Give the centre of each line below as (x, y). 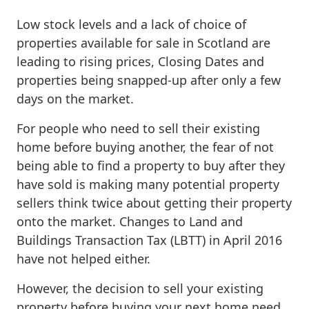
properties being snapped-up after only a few (149, 80)
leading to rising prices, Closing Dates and (140, 61)
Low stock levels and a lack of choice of (131, 24)
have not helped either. (83, 258)
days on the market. (75, 98)
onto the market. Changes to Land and (130, 221)
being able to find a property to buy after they (151, 165)
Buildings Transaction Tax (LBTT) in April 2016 (149, 240)
